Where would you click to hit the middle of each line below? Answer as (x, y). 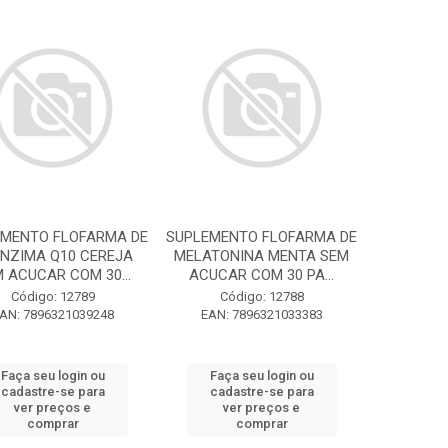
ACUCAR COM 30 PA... (262, 275)
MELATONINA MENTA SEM (262, 256)
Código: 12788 (261, 296)
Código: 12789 (52, 296)
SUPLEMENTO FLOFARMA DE (262, 237)
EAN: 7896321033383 (261, 314)
